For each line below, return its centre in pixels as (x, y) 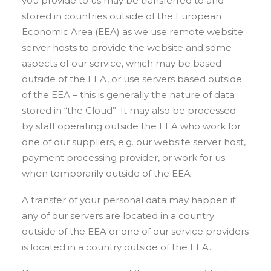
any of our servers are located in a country (118, 216)
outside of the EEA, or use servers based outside (132, 79)
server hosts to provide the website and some (127, 47)
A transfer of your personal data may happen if (129, 200)
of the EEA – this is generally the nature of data (128, 95)
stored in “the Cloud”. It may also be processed (129, 110)
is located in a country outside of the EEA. (116, 247)
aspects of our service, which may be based (122, 63)
